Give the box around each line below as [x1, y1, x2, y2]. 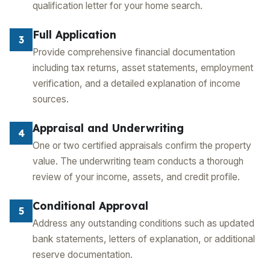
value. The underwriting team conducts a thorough [33, 155, 243, 167]
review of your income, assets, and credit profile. [33, 171, 240, 183]
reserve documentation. [33, 249, 133, 260]
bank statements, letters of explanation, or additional [33, 233, 255, 245]
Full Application [33, 28, 116, 41]
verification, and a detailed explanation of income [33, 78, 240, 89]
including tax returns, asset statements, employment [33, 62, 253, 74]
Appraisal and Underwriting [33, 121, 184, 134]
